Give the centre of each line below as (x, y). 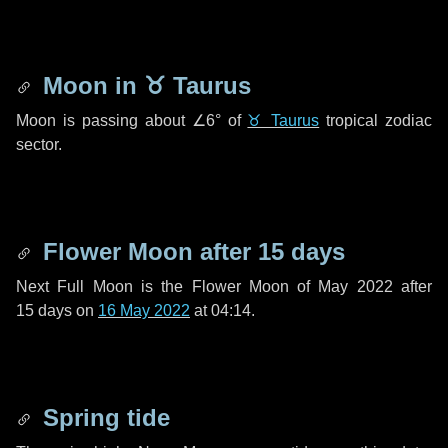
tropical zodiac (376, 120)
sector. (39, 144)
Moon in (90, 85)
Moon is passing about (104, 120)
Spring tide (103, 417)
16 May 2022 (144, 310)
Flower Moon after (147, 251)
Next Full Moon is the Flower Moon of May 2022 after (224, 286)
